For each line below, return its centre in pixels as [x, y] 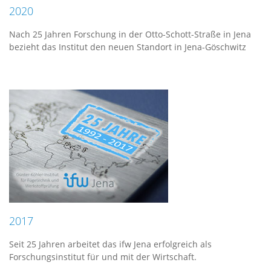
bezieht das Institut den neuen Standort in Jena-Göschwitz [128, 47]
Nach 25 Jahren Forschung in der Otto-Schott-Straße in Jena [130, 34]
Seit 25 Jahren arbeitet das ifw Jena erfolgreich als [110, 244]
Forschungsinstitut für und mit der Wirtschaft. [103, 257]
